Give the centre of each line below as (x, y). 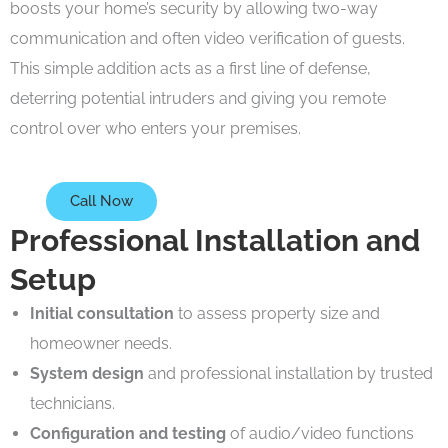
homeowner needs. (101, 343)
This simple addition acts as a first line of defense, (190, 69)
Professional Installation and (215, 240)
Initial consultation (102, 313)
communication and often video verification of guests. (207, 39)
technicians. (72, 403)
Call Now (102, 200)
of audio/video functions (320, 433)
